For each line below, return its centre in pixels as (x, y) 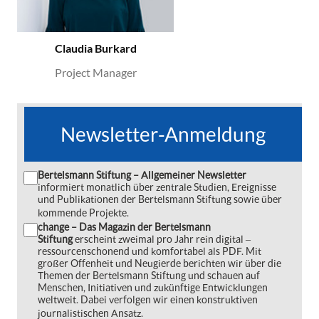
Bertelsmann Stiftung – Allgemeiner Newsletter (142, 175)
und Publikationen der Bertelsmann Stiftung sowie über (160, 199)
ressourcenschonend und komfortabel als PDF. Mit (150, 251)
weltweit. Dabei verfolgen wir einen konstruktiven (148, 299)
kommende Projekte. (83, 213)
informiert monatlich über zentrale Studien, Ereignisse (157, 187)
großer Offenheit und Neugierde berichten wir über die (159, 263)
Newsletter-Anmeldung (163, 134)
